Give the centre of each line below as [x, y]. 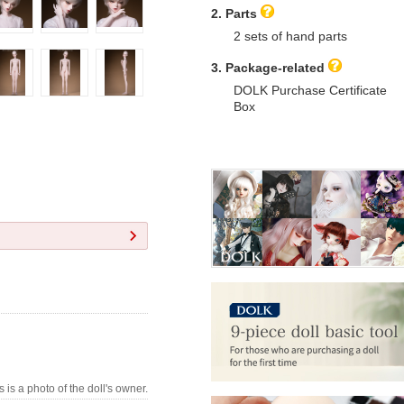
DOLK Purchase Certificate [310, 90]
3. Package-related [268, 67]
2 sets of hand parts [290, 36]
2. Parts [234, 13]
